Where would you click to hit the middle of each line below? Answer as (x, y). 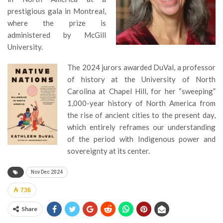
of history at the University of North (141, 79)
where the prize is (57, 23)
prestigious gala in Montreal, (57, 11)
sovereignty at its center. (109, 151)
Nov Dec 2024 (47, 172)
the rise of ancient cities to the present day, (141, 115)
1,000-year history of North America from (141, 103)
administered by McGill (57, 35)
